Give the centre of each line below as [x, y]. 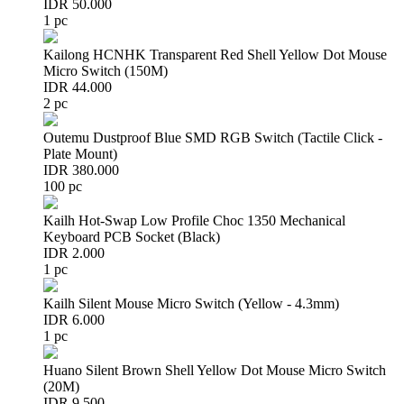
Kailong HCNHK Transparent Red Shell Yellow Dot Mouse [215, 55]
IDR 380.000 [81, 170]
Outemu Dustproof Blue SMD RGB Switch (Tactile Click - [213, 138]
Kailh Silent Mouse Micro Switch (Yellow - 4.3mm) [191, 303]
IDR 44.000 [78, 87]
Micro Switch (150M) [106, 71]
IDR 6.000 [74, 320]
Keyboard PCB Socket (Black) [132, 237]
